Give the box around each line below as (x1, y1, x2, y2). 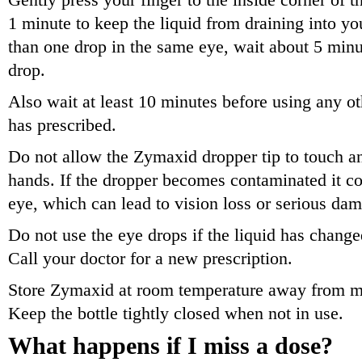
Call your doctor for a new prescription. (8, 249, 293, 268)
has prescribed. (8, 116, 116, 135)
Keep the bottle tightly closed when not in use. (8, 304, 343, 323)
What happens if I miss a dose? (8, 332, 333, 359)
